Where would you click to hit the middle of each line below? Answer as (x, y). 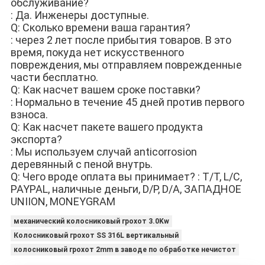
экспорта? (36, 140)
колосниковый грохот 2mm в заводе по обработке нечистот (125, 250)
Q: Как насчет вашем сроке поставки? (105, 90)
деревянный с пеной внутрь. (81, 164)
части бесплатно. (54, 77)
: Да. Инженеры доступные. (80, 15)
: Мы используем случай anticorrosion (104, 152)
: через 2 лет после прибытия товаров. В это (121, 40)
